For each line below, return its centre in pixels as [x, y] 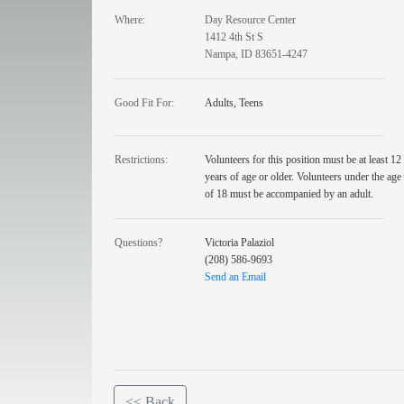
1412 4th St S [234, 37]
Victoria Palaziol [239, 243]
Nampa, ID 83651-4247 [256, 54]
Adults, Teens [234, 103]
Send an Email [235, 277]
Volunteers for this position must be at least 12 [303, 160]
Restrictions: [141, 160]
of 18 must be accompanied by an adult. [289, 194]
